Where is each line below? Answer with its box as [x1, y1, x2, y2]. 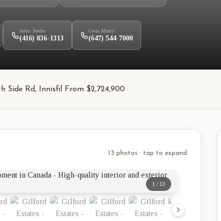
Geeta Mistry [88, 28, 114, 34]
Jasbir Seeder [19, 28, 46, 34]
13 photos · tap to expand [108, 149, 187, 157]
